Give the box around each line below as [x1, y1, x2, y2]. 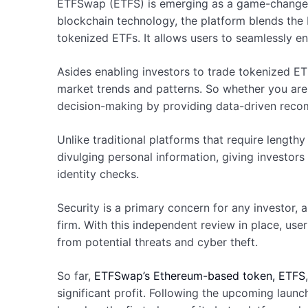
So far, [56, 269, 94, 283]
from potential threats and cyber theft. [56, 235, 261, 249]
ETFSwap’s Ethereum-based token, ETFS [93, 269, 305, 283]
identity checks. [56, 167, 139, 181]
